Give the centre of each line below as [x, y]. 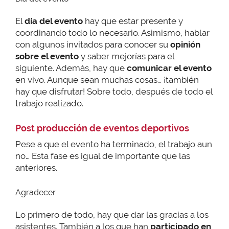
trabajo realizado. [49, 104]
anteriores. [36, 167]
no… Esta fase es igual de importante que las [103, 156]
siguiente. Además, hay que [71, 68]
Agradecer [36, 193]
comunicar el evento [169, 68]
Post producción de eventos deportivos [102, 128]
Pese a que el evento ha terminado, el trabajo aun [114, 144]
